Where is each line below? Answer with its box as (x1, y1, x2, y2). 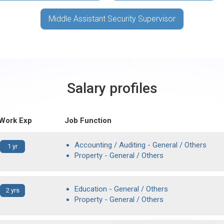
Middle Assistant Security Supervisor (48, 14, 175, 23)
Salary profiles (66, 80, 157, 96)
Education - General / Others (74, 184, 168, 193)
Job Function (64, 116, 111, 125)
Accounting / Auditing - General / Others (74, 140, 206, 149)
